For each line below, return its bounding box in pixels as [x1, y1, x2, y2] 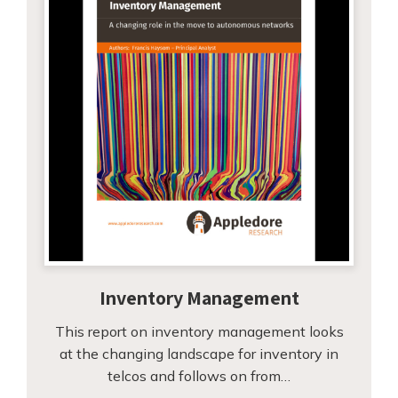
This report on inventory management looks [54, 322, 344, 340]
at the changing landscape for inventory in [60, 344, 338, 362]
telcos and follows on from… [107, 366, 291, 385]
